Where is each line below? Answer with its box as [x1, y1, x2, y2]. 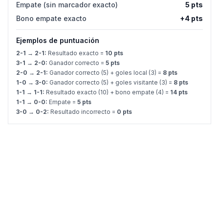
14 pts [170, 88, 188, 96]
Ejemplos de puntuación [16, 36, 99, 44]
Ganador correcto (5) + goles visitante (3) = [48, 79, 174, 86]
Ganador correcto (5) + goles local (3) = [48, 69, 163, 76]
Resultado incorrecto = [49, 108, 117, 115]
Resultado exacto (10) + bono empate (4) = [44, 88, 170, 96]
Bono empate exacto [16, 14, 87, 22]
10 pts [105, 49, 123, 57]
